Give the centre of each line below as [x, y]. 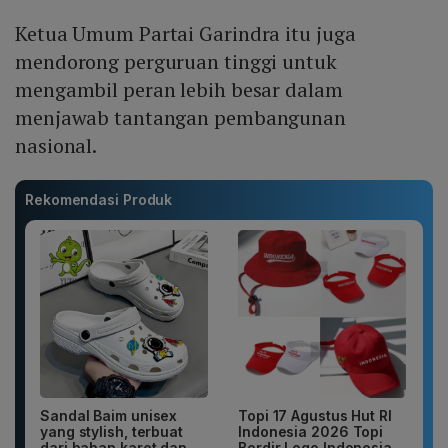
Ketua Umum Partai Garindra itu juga [185, 34]
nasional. [58, 146]
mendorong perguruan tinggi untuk [176, 62]
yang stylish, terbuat [111, 432]
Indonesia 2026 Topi [311, 432]
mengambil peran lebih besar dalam [179, 90]
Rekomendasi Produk [99, 200]
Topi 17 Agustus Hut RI [315, 416]
